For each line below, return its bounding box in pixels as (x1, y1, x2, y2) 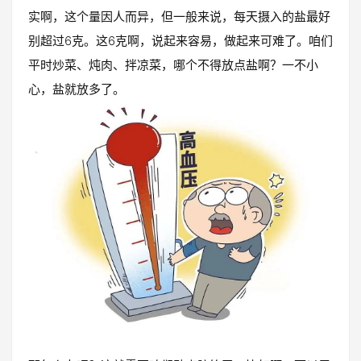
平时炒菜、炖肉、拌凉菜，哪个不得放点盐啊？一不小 (28, 56, 318, 73)
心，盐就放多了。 (28, 81, 125, 97)
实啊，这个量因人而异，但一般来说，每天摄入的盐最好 (28, 8, 330, 24)
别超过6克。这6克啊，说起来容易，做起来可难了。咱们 (28, 32, 333, 48)
